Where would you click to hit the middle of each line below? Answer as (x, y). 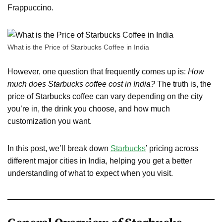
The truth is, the (183, 84)
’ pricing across (172, 148)
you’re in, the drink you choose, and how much (89, 109)
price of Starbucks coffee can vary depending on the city (105, 96)
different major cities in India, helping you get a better (100, 161)
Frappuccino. (30, 7)
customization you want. (50, 121)
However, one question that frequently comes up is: (98, 71)
